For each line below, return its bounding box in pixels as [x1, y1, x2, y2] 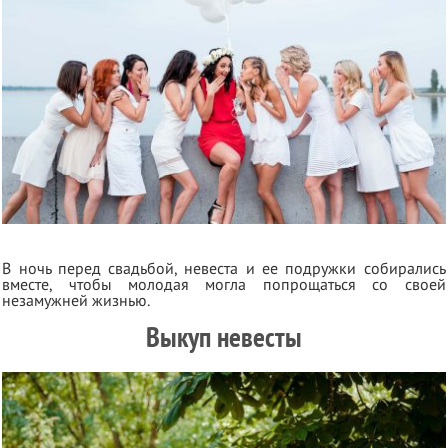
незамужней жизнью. [2, 290, 151, 311]
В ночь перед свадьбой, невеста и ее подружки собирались [2, 258, 446, 279]
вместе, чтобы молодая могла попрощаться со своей [2, 274, 446, 295]
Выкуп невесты [145, 318, 302, 356]
